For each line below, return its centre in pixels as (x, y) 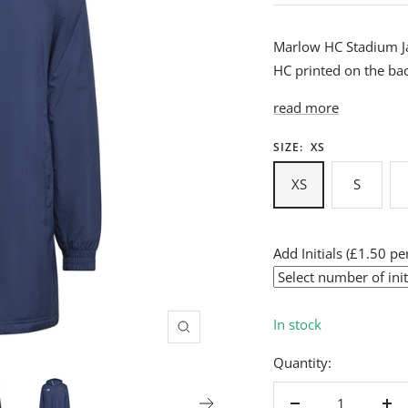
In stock (298, 324)
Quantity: (303, 362)
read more (306, 107)
